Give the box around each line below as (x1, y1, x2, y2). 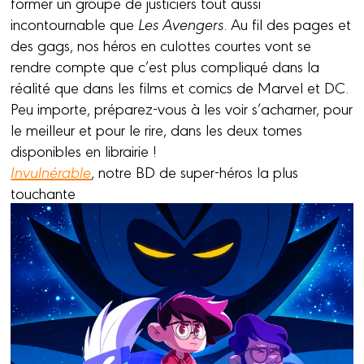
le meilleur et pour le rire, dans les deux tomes (11, 118, 303, 140)
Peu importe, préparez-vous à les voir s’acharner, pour (11, 97, 353, 119)
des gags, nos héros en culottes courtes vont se (11, 33, 312, 55)
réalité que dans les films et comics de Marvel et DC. (11, 76, 349, 97)
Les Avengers (134, 12, 224, 34)
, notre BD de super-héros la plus (91, 160, 299, 182)
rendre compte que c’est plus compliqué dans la (11, 54, 320, 76)
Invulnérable (11, 160, 92, 182)
